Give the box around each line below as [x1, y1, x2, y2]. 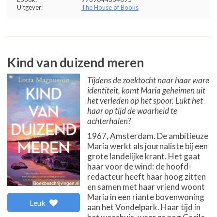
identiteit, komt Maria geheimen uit [87, 85, 205, 95]
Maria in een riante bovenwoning [87, 192, 204, 202]
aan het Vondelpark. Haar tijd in [87, 202, 201, 212]
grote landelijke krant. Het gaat [87, 151, 201, 161]
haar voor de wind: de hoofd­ [87, 161, 191, 171]
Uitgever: [17, 3, 43, 11]
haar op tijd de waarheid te [87, 106, 177, 116]
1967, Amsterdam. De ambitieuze [87, 131, 208, 141]
